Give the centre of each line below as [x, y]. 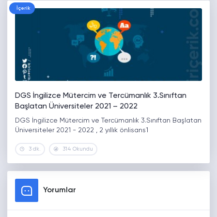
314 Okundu [78, 149]
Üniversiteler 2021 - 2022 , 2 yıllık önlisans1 [82, 131]
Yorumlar [60, 191]
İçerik [23, 8]
